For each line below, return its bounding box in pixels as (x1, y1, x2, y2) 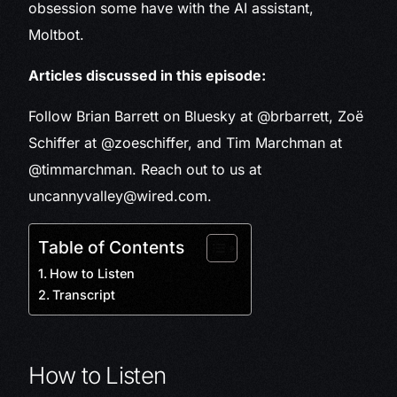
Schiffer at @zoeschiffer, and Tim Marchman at (28, 134, 343, 152)
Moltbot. (28, 26, 85, 44)
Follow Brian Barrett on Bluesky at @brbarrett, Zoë (28, 107, 364, 126)
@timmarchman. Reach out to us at (28, 160, 262, 179)
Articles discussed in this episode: (28, 66, 267, 85)
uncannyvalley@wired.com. (28, 187, 213, 206)
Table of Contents (38, 237, 185, 259)
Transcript (52, 287, 116, 303)
